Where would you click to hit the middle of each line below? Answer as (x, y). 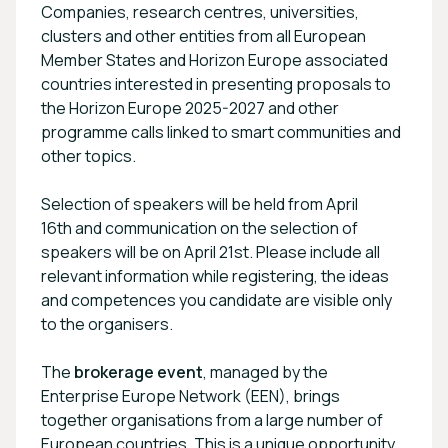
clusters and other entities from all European (203, 35)
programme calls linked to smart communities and (221, 131)
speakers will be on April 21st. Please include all (210, 251)
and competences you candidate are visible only (216, 299)
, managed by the (265, 371)
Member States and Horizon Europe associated (214, 59)
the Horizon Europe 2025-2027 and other (190, 107)
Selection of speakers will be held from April (199, 203)
